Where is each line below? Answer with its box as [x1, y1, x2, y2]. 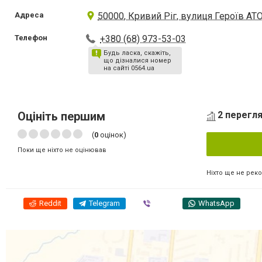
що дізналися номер [104, 57, 172, 64]
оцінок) [98, 130, 126, 139]
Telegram [89, 198, 120, 208]
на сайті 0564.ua [104, 64, 155, 72]
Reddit [39, 198, 61, 208]
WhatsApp [198, 198, 235, 208]
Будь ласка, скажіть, [104, 49, 171, 57]
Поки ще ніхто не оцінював [18, 146, 106, 154]
